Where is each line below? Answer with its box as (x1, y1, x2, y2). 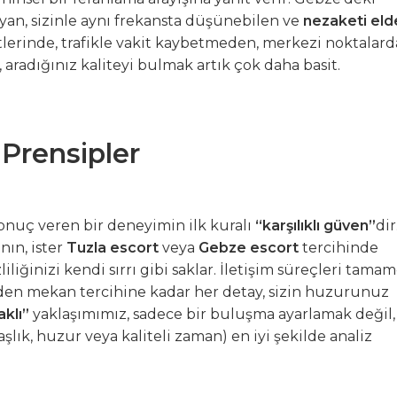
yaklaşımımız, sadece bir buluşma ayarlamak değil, (29, 306, 395, 323)
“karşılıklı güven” (255, 217, 376, 234)
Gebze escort (198, 239, 299, 256)
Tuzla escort (66, 239, 159, 256)
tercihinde (299, 239, 378, 256)
